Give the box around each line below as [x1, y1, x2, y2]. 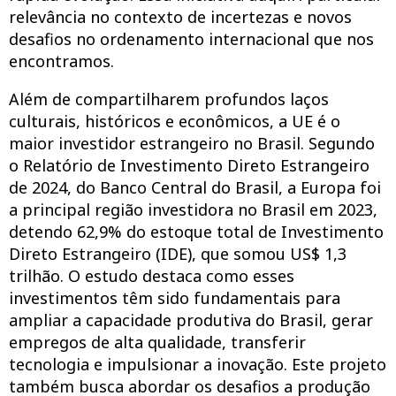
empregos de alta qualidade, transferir [9, 331, 306, 353]
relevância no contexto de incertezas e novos [9, 6, 352, 27]
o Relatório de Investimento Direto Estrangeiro [9, 155, 369, 176]
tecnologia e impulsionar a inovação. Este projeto [9, 354, 386, 375]
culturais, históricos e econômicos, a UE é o [9, 110, 340, 132]
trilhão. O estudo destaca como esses [9, 265, 294, 286]
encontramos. [9, 50, 114, 72]
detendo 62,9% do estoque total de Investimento [9, 221, 384, 242]
